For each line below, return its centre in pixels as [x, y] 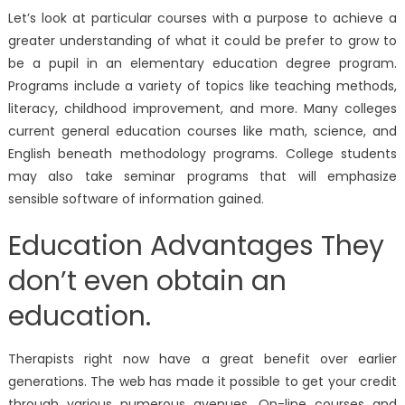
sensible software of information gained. [136, 198]
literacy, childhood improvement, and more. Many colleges [202, 108]
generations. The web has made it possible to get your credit [202, 381]
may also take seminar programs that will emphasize [202, 176]
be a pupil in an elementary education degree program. [202, 63]
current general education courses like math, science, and [202, 131]
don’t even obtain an [147, 281]
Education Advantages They [196, 245]
